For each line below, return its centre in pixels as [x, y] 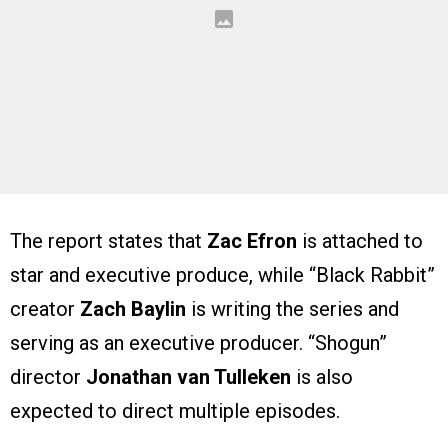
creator [45, 309]
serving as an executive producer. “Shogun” [198, 343]
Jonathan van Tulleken [188, 377]
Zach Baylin [133, 309]
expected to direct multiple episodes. [175, 411]
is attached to [360, 241]
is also [322, 377]
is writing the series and [292, 309]
